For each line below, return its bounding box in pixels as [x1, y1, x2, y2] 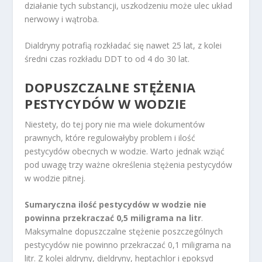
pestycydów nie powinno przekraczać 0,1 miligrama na [25, 239, 232, 251]
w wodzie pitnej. [25, 172, 86, 184]
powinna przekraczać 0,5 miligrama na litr [25, 212, 202, 224]
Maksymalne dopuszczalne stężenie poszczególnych [25, 226, 223, 237]
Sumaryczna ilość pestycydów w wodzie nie [25, 199, 207, 211]
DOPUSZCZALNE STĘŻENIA [25, 78, 196, 96]
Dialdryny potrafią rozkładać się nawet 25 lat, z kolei [25, 40, 222, 51]
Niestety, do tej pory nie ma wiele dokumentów [25, 118, 205, 130]
